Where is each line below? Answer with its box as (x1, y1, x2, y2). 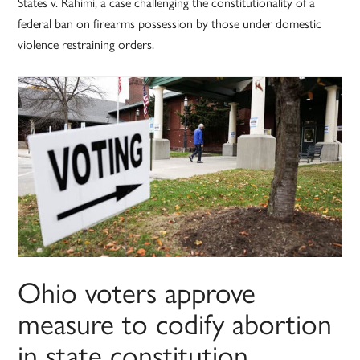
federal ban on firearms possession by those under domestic (18, 14, 322, 33)
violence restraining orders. (18, 35, 155, 54)
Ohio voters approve (18, 270, 256, 313)
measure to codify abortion (18, 301, 333, 344)
